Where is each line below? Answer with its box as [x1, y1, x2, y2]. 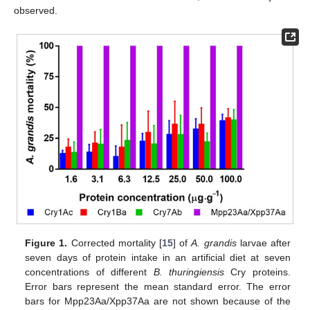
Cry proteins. [224, 266, 291, 277]
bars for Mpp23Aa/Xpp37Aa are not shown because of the [25, 295, 291, 307]
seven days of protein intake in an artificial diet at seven [25, 251, 291, 263]
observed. [14, 5, 57, 17]
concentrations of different [25, 266, 154, 277]
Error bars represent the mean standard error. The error [25, 280, 291, 292]
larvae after [236, 237, 291, 248]
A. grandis [191, 237, 237, 248]
